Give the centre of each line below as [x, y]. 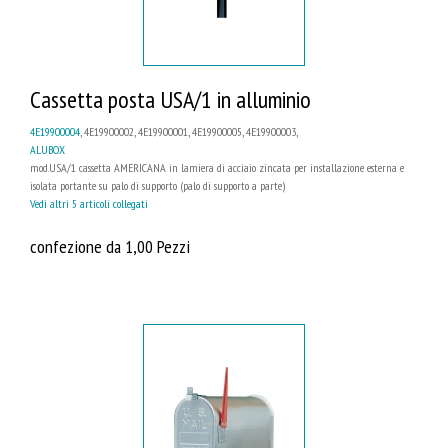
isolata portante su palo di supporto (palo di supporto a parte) [157, 186]
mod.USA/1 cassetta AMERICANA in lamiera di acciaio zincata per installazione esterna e [217, 168]
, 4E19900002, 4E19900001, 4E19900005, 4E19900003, [189, 132]
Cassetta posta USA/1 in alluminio [170, 100]
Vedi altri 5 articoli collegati [89, 204]
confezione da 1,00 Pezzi [110, 246]
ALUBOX [47, 150]
